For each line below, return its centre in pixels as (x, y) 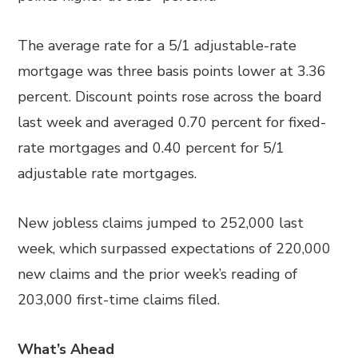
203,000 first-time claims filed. (119, 300)
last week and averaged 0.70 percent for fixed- (172, 122)
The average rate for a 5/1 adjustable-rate (157, 46)
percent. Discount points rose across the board (170, 97)
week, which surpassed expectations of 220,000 (175, 249)
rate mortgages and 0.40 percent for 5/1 (151, 148)
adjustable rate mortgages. (107, 173)
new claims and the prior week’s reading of (158, 274)
